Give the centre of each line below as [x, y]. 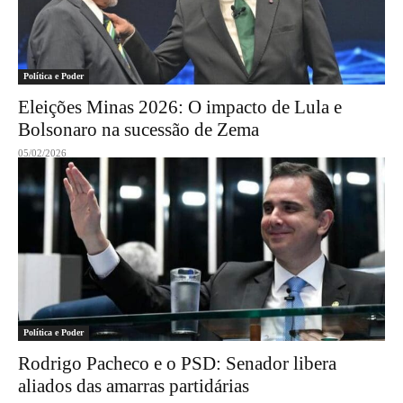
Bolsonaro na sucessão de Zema [139, 130]
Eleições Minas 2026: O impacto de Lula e [180, 107]
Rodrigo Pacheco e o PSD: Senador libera [177, 363]
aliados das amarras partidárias [134, 386]
